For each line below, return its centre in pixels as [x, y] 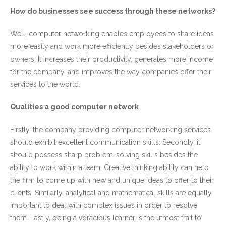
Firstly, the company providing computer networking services [110, 130]
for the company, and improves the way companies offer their [111, 72]
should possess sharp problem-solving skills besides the [104, 155]
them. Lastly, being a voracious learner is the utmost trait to [106, 218]
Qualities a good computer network [75, 107]
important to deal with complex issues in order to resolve [104, 205]
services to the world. [45, 84]
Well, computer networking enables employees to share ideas [112, 34]
